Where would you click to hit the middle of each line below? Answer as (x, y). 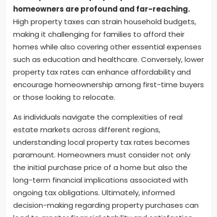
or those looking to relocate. (64, 97)
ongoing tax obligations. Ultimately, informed (94, 192)
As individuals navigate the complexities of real (98, 117)
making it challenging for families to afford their (99, 34)
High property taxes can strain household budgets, (105, 21)
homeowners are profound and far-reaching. (101, 9)
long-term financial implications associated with (101, 180)
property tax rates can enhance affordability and (102, 72)
